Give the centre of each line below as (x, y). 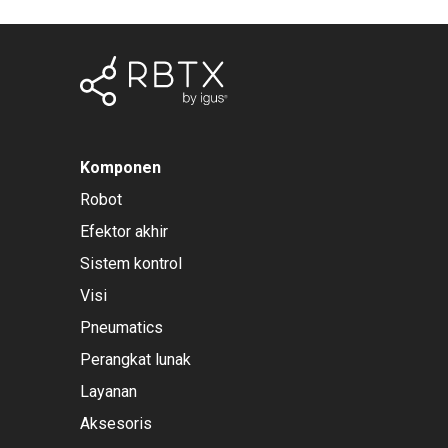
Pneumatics (121, 327)
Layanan (108, 391)
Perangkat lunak (135, 359)
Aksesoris (116, 423)
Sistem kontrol (131, 263)
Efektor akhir (124, 231)
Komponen (120, 167)
